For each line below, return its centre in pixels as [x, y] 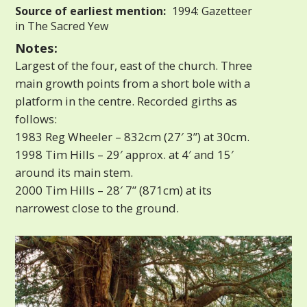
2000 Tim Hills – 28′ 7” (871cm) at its [114, 190]
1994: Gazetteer [211, 11]
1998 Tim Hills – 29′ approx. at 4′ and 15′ [125, 154]
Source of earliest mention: [91, 11]
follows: [36, 119]
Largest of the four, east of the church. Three [134, 65]
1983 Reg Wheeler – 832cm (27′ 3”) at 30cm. [133, 136]
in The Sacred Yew [62, 26]
